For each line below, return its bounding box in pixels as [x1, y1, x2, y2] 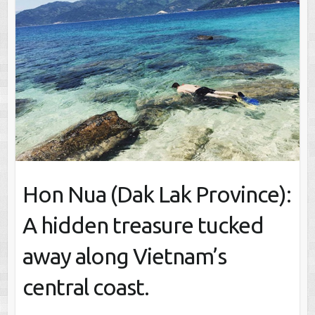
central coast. [22, 274, 149, 300]
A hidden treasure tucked [22, 212, 264, 238]
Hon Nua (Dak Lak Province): [22, 181, 291, 207]
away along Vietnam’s [22, 243, 226, 269]
